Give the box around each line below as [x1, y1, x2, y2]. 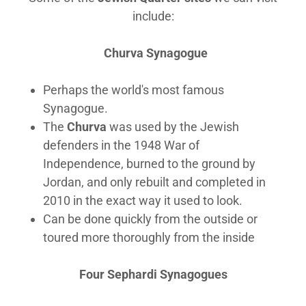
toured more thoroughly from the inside [43, 230, 255, 245]
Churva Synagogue [98, 46, 208, 60]
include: [132, 9, 174, 23]
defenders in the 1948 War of [43, 138, 200, 152]
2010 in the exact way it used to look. [43, 193, 243, 208]
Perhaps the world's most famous [43, 83, 225, 97]
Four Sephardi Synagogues [79, 267, 227, 281]
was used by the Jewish [107, 120, 240, 134]
